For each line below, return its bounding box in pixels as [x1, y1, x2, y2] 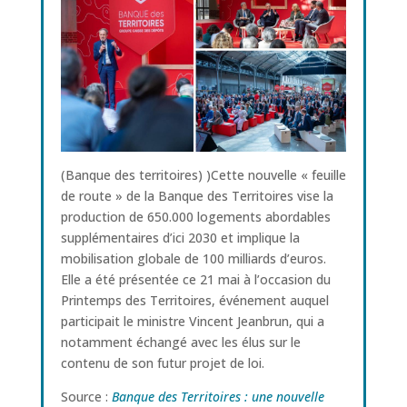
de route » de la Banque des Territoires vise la [60, 186, 333, 204]
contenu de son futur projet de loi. [60, 353, 264, 372]
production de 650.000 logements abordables [60, 207, 331, 225]
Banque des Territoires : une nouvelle [111, 387, 324, 405]
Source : [60, 387, 112, 405]
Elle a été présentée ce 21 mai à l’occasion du [60, 270, 331, 288]
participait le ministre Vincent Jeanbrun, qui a [60, 312, 324, 330]
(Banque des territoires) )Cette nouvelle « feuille [60, 165, 346, 184]
